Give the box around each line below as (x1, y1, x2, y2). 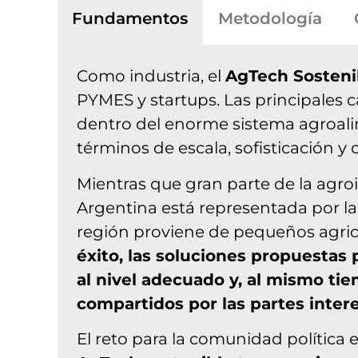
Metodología (218, 9, 322, 29)
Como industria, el (77, 66, 225, 86)
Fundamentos (72, 9, 188, 29)
